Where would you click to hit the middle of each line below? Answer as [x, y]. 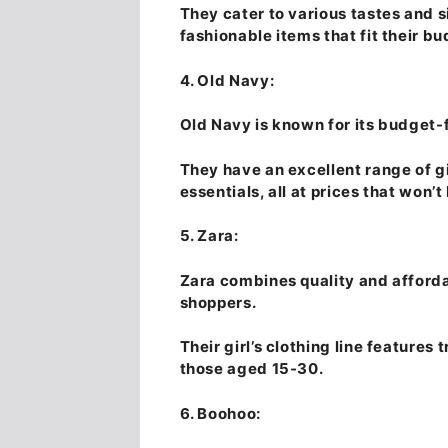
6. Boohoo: [220, 413]
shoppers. [218, 302]
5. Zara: [209, 236]
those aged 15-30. [251, 369]
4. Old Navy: [227, 80]
